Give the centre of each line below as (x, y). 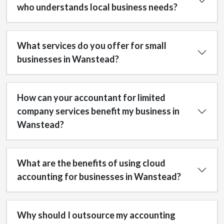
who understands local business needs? (97, 7)
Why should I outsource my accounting (96, 215)
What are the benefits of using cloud (91, 163)
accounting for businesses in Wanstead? (99, 176)
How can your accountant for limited (91, 97)
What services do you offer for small (92, 45)
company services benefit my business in (98, 111)
